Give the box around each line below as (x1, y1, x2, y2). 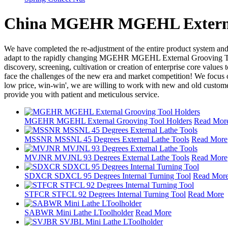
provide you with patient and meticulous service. (4, 90, 159, 99)
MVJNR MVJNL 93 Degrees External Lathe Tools (24, 153, 189, 162)
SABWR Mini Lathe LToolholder (24, 208, 133, 217)
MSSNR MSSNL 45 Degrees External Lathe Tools (24, 134, 189, 144)
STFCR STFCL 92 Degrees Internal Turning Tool (24, 189, 186, 198)
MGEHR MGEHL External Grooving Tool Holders (24, 116, 192, 125)
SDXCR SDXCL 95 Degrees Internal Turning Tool (24, 171, 191, 180)
